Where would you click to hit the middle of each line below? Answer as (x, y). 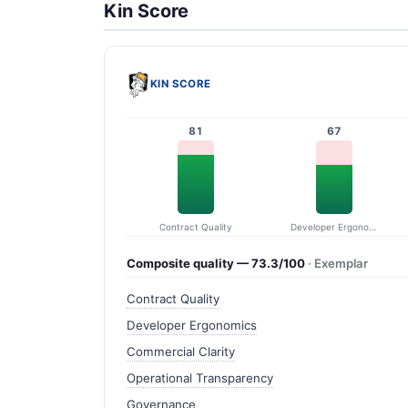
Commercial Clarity (181, 352)
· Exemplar (338, 263)
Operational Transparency (200, 378)
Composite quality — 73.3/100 (217, 263)
